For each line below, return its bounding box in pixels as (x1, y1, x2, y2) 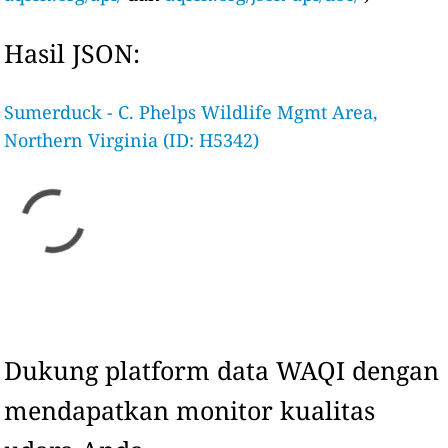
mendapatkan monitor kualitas (4, 393, 376, 427)
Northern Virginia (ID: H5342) (4, 128, 260, 152)
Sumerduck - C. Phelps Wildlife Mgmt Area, (4, 100, 379, 124)
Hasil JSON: (4, 36, 141, 70)
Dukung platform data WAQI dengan (4, 353, 440, 387)
